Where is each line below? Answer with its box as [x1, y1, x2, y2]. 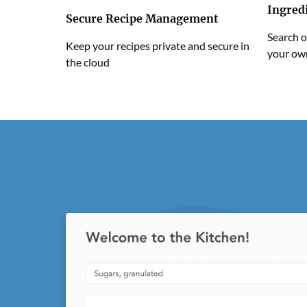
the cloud [66, 56, 110, 69]
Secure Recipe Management [66, 12, 219, 26]
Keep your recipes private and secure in [66, 39, 249, 53]
